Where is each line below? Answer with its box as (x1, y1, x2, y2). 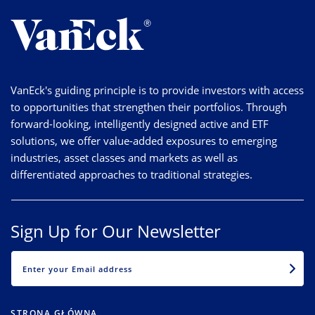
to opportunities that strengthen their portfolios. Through (11, 99, 287, 114)
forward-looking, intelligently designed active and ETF (11, 116, 269, 131)
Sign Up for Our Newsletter (11, 219, 221, 243)
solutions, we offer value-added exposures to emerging (11, 133, 277, 148)
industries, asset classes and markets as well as (11, 150, 238, 165)
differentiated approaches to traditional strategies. (11, 167, 252, 181)
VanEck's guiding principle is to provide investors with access (11, 82, 304, 97)
